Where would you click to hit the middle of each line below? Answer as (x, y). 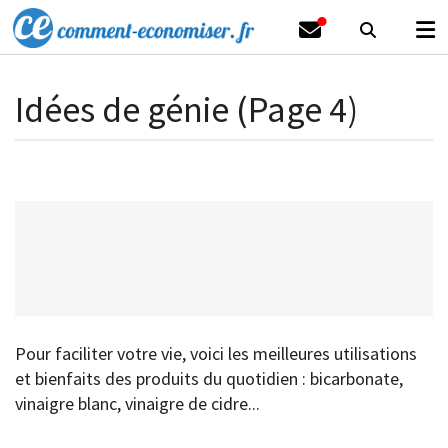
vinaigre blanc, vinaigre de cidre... (137, 403)
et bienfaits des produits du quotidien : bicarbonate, (209, 378)
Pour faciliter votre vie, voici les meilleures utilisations (216, 353)
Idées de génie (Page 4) (186, 109)
